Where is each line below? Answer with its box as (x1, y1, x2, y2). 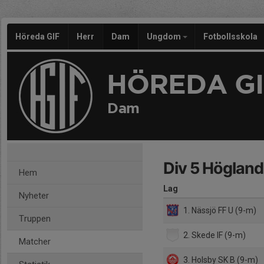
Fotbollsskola (203, 32, 258, 41)
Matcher (19, 236, 51, 247)
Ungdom (147, 32, 183, 41)
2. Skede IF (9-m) (181, 230, 246, 240)
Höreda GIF (15, 32, 60, 41)
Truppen (19, 213, 51, 224)
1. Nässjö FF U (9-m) (181, 205, 257, 215)
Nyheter (19, 190, 49, 201)
